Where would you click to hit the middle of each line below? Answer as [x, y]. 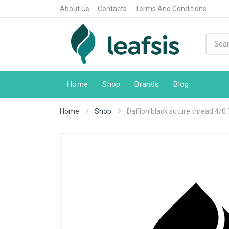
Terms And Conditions [171, 9]
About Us [75, 9]
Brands [147, 84]
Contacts [112, 9]
